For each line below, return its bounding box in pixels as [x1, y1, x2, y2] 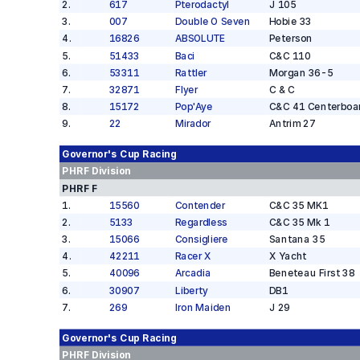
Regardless [174, 216, 227, 228]
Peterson [268, 32, 313, 45]
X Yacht [268, 250, 306, 262]
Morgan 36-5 [268, 67, 333, 79]
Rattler [174, 67, 207, 79]
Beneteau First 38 [268, 267, 354, 280]
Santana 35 [268, 233, 325, 245]
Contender [174, 199, 225, 211]
